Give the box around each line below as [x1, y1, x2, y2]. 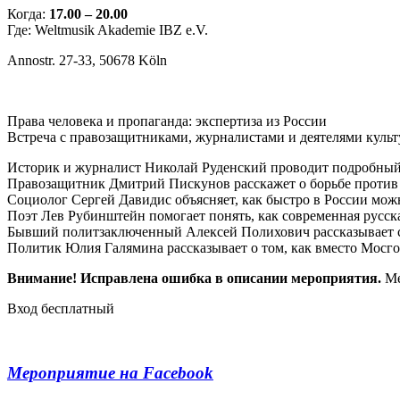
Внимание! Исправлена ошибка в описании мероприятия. [7, 270, 385, 286]
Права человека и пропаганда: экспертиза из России [7, 112, 327, 129]
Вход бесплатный [7, 300, 114, 316]
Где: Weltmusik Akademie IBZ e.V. [7, 21, 208, 37]
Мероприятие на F [7, 363, 154, 383]
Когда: [7, 5, 49, 21]
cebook [163, 363, 213, 383]
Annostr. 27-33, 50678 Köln [7, 52, 167, 68]
